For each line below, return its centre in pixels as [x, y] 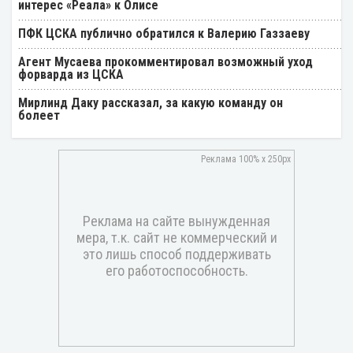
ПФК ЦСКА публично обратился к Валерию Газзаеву [164, 34]
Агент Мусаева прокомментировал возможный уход [165, 62]
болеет [39, 116]
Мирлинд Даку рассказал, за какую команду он [150, 103]
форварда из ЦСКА [71, 75]
